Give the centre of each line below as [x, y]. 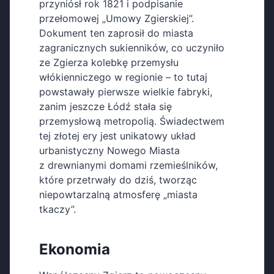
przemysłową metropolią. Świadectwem [132, 121]
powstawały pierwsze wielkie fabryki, [126, 92]
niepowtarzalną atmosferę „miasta [118, 195]
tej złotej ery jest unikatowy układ [117, 136]
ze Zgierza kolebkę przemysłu [109, 63]
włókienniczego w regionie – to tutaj [123, 77]
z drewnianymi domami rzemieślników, [128, 165]
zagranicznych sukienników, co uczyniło [132, 48]
